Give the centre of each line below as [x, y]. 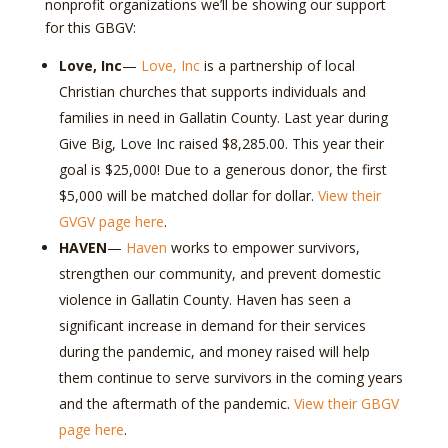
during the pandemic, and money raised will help [214, 351]
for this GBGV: [90, 27]
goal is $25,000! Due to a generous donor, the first [222, 169]
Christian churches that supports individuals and [212, 91]
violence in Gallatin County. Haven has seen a [204, 299]
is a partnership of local [277, 65]
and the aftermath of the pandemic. [176, 403]
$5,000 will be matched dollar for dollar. [188, 195]
